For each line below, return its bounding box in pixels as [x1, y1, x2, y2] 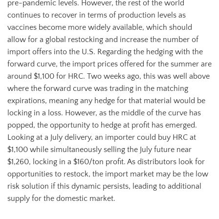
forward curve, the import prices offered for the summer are [7, 60, 212, 69]
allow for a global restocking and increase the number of [7, 35, 198, 44]
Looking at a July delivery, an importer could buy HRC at [7, 133, 196, 142]
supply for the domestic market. [7, 194, 115, 203]
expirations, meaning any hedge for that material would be [7, 96, 205, 106]
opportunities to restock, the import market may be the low [7, 170, 208, 179]
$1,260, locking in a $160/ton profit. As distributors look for [7, 157, 205, 167]
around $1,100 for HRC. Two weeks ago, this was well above [7, 72, 210, 81]
